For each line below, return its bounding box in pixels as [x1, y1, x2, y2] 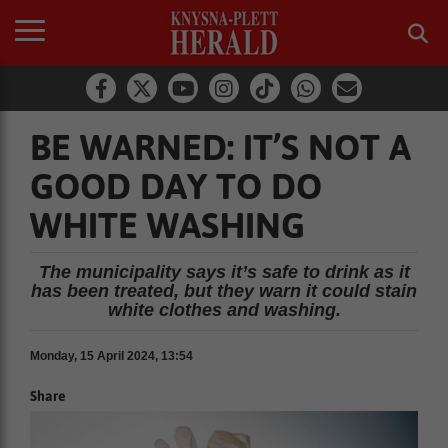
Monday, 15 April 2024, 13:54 [30, 349, 193, 363]
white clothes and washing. [107, 300, 341, 320]
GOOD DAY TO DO [30, 165, 322, 207]
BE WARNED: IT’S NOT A [30, 126, 411, 168]
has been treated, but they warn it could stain [31, 281, 417, 301]
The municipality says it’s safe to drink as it [38, 262, 410, 282]
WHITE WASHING [30, 204, 305, 246]
